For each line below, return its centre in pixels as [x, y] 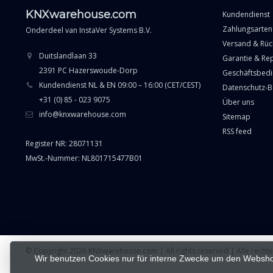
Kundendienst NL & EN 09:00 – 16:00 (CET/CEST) [120, 85]
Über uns [238, 102]
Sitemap [236, 117]
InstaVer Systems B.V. [115, 30]
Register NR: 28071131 [64, 143]
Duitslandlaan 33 [68, 55]
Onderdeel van [52, 30]
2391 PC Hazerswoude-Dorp [88, 70]
